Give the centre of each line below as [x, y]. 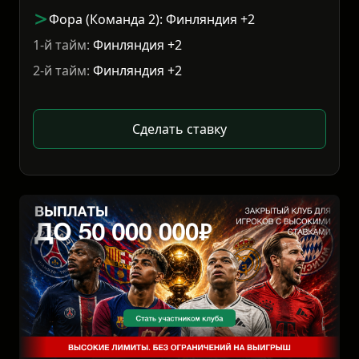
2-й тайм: [61, 71]
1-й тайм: [61, 45]
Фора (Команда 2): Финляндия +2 [152, 20]
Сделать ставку [179, 129]
